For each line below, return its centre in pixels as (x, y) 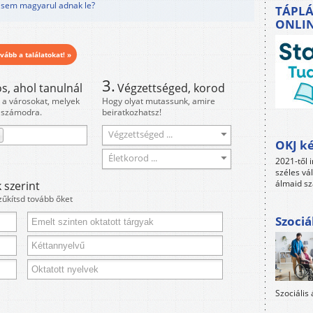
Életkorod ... (133, 158)
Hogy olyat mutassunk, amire (159, 101)
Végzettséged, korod (171, 88)
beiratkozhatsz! (132, 112)
